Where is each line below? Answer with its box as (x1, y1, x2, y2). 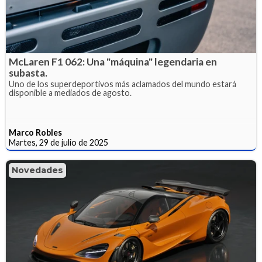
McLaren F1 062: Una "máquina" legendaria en (9, 55, 217, 68)
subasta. (9, 66, 47, 79)
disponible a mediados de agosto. (9, 87, 132, 98)
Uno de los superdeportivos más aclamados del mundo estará (9, 78, 236, 89)
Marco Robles (9, 127, 62, 137)
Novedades (12, 164, 63, 175)
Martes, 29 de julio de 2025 (9, 137, 108, 147)
